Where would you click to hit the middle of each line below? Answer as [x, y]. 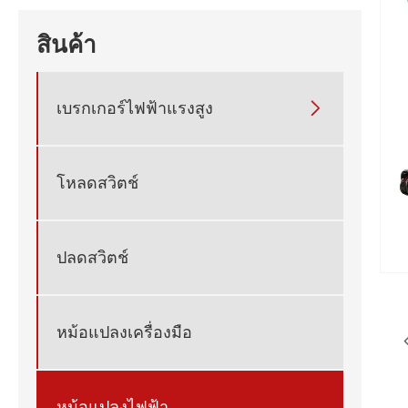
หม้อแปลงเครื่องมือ [124, 332]
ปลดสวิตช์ [92, 257]
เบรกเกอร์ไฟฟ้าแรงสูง [135, 108]
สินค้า [66, 45]
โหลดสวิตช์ [97, 183]
